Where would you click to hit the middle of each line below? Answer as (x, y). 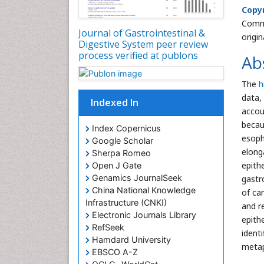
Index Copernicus (125, 128)
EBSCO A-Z (114, 252)
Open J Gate (115, 166)
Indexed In (115, 103)
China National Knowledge (143, 190)
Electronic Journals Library (143, 215)
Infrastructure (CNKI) (126, 203)
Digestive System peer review (143, 44)
